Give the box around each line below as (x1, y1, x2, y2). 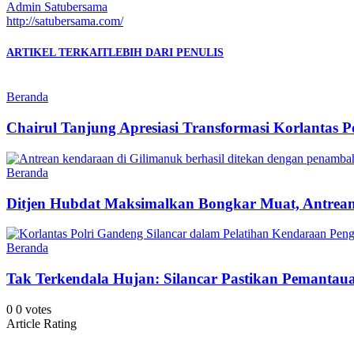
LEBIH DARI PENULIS (108, 47, 224, 59)
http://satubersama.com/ (6, 13, 123, 28)
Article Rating (6, 316, 77, 330)
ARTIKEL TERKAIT (6, 47, 108, 59)
